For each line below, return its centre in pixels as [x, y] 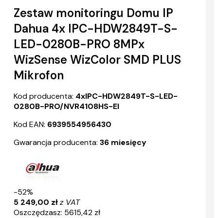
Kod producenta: [44, 96]
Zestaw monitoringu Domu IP [93, 13]
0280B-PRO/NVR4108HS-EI [66, 107]
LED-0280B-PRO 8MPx [79, 44]
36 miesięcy [123, 143]
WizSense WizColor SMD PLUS [97, 60]
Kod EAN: [29, 125]
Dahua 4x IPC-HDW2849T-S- [96, 29]
